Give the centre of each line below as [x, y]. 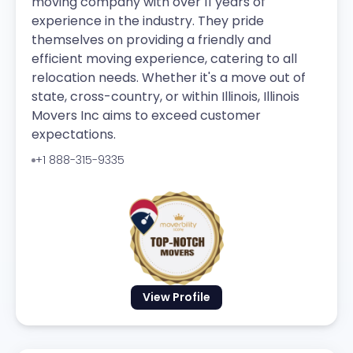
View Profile [176, 297]
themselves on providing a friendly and [151, 40]
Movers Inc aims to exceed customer [146, 116]
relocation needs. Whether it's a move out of [169, 78]
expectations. [74, 135]
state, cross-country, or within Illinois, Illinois [165, 97]
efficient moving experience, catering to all [164, 59]
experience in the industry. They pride [148, 21]
